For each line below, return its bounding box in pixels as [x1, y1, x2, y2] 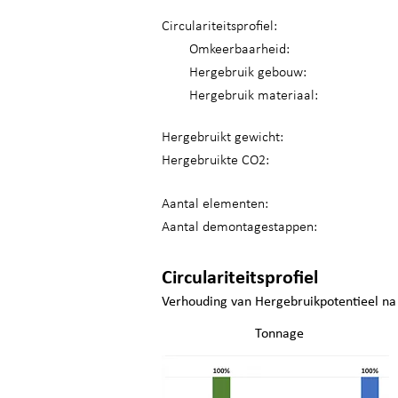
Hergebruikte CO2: [162, 154, 269, 168]
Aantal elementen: [162, 197, 268, 211]
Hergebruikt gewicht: [162, 131, 283, 145]
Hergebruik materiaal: [189, 89, 318, 103]
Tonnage [255, 327, 304, 341]
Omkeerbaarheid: [189, 43, 290, 57]
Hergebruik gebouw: [189, 66, 306, 80]
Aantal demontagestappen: [162, 220, 317, 235]
